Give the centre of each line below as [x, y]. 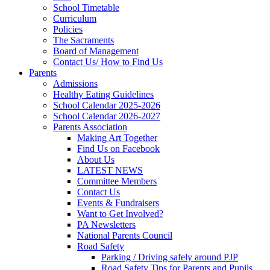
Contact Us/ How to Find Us [108, 61]
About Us [96, 159]
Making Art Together [117, 137]
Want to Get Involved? [120, 213]
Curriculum [75, 18]
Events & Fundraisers [118, 202]
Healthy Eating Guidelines [103, 94]
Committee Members [117, 181]
